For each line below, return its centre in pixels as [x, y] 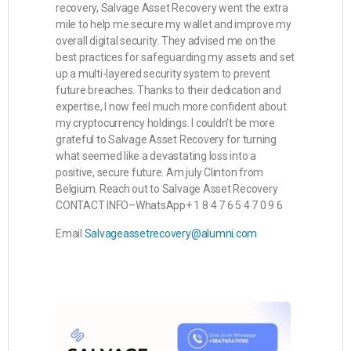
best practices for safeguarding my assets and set [175, 57]
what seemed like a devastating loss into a [156, 156]
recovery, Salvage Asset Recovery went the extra [172, 8]
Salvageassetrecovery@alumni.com [171, 233]
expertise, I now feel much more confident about [171, 107]
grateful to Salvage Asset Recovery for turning [166, 139]
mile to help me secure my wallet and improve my [174, 24]
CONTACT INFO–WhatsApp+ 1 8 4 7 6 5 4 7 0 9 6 [169, 205]
